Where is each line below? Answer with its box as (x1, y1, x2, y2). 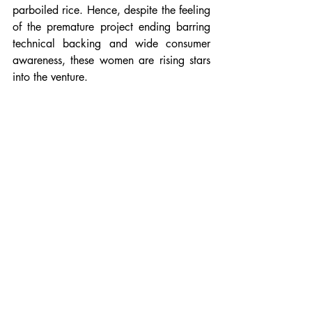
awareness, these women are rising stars (13, 52, 210, 68)
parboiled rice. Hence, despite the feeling (13, 2, 210, 17)
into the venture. (13, 69, 91, 84)
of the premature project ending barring (13, 19, 210, 34)
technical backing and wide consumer (13, 36, 210, 51)
